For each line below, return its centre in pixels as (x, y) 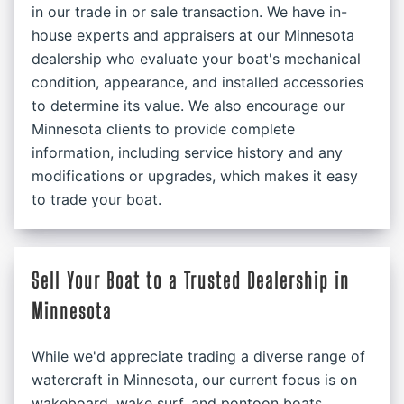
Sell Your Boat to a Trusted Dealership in (191, 280)
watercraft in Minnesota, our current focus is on (194, 380)
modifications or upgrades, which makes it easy (195, 176)
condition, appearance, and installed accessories (197, 82)
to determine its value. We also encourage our (188, 106)
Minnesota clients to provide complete (163, 129)
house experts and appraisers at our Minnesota (193, 35)
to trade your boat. (96, 199)
